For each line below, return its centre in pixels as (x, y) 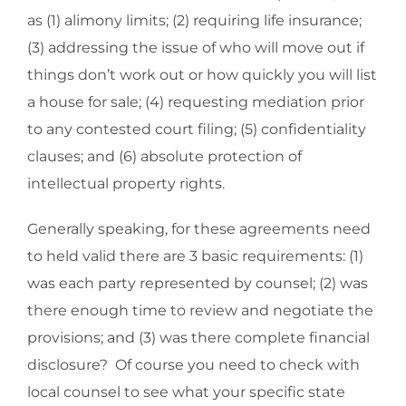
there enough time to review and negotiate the (200, 311)
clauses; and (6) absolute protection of (164, 157)
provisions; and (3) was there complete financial (198, 338)
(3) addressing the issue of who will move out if (196, 48)
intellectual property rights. (126, 184)
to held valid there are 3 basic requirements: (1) (195, 256)
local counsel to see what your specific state (186, 392)
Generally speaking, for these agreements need (199, 229)
